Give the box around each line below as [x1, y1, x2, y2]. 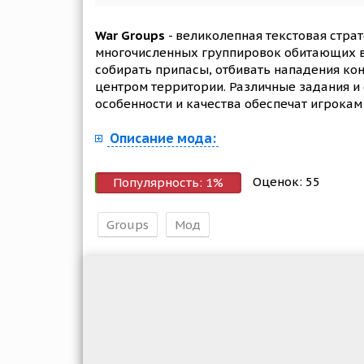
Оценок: [253, 173, 305, 189]
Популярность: [113, 175, 206, 190]
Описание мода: [110, 130, 216, 146]
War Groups [95, 28, 165, 43]
